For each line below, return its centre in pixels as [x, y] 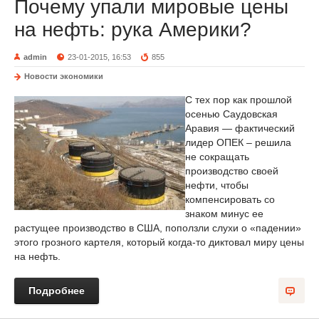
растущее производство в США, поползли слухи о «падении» [158, 228]
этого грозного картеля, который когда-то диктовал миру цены [159, 242]
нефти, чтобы [217, 185]
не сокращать [217, 157]
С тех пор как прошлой [239, 100]
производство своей [232, 171]
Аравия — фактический [240, 128]
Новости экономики [64, 76]
